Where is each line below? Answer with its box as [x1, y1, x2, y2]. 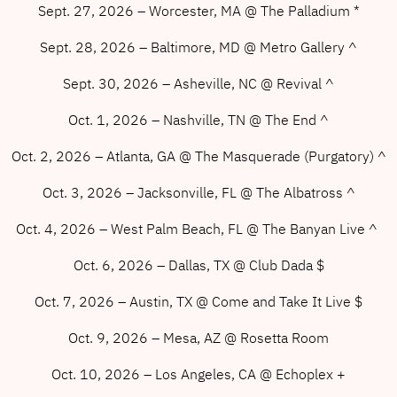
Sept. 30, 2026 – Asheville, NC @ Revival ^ [63, 74, 334, 92]
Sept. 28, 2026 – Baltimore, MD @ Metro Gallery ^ [40, 37, 357, 56]
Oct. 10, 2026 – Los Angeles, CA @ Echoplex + [51, 364, 346, 383]
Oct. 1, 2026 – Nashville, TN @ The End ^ [68, 110, 329, 128]
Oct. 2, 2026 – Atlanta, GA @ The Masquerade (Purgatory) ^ [11, 146, 386, 165]
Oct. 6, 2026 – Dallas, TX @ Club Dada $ [73, 255, 324, 274]
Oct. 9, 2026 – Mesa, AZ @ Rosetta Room [68, 328, 329, 346]
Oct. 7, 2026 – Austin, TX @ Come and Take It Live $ [35, 292, 362, 310]
